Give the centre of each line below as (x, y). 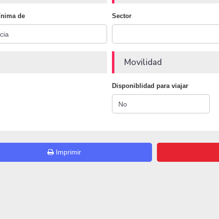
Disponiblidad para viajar (150, 86)
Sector (122, 16)
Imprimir (68, 152)
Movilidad (143, 62)
